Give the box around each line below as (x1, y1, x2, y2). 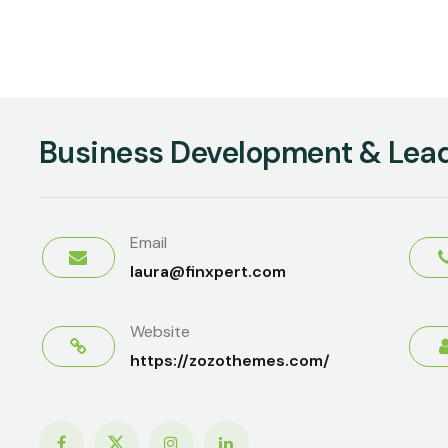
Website (129, 321, 190, 343)
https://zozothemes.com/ (129, 350, 330, 372)
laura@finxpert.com (129, 261, 286, 283)
